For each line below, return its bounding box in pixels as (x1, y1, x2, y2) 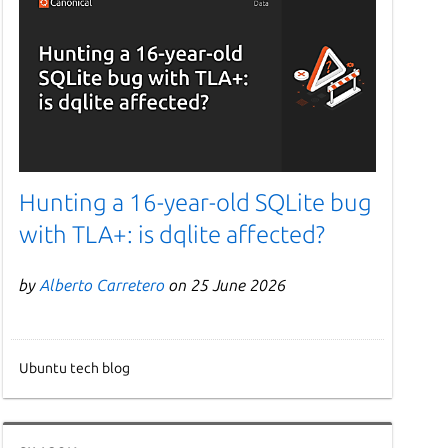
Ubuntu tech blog (18, 360, 130, 377)
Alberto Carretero (39, 276, 165, 295)
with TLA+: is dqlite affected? (18, 221, 325, 249)
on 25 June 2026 (164, 276, 286, 295)
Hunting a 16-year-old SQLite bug (18, 189, 372, 217)
